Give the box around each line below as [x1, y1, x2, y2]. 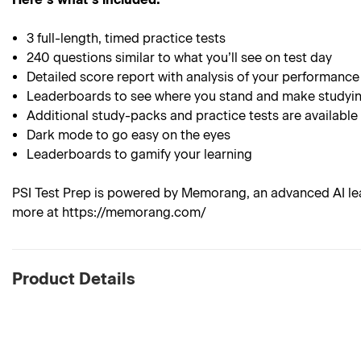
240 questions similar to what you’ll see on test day [27, 50, 333, 65]
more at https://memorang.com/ [12, 205, 206, 220]
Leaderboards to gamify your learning [27, 147, 253, 162]
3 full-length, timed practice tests [27, 31, 226, 46]
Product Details [12, 269, 135, 288]
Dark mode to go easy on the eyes [27, 127, 231, 143]
